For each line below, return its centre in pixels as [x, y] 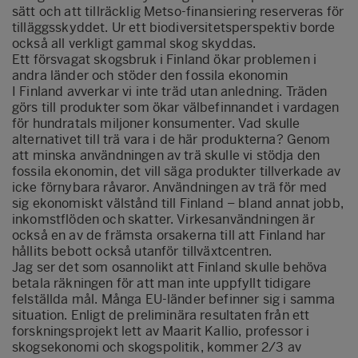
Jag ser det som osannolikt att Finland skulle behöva [170, 267]
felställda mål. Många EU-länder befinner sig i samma [174, 299]
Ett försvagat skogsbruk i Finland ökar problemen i [165, 59]
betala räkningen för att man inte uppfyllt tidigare [162, 283]
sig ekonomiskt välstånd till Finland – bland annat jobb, [178, 203]
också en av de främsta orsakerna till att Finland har [169, 235]
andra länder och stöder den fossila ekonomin [150, 75]
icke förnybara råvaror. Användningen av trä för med [170, 187]
